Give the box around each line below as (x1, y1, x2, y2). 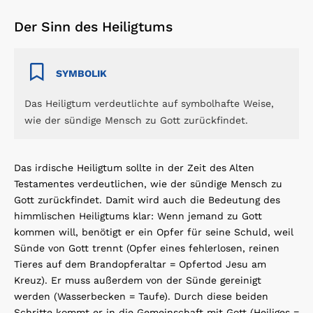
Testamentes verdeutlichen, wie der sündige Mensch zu (14, 178, 282, 190)
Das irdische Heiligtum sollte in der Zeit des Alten (14, 162, 254, 174)
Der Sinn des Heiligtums (14, 19, 173, 36)
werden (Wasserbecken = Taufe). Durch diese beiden (14, 291, 268, 303)
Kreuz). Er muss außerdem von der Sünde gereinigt (14, 275, 261, 286)
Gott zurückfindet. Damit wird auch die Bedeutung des (14, 194, 280, 206)
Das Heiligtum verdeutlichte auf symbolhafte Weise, (24, 98, 274, 110)
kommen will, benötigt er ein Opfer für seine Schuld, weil (14, 226, 293, 238)
